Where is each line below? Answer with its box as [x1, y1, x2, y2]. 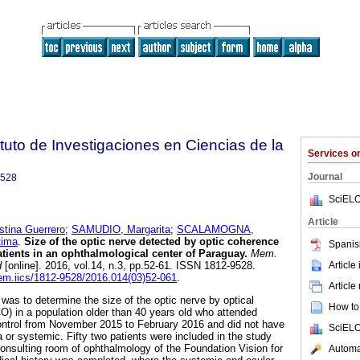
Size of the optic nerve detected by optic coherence [21, 235, 279, 248]
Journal [308, 171, 342, 182]
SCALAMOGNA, [177, 223, 254, 236]
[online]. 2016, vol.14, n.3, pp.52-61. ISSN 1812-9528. [2, 260, 259, 272]
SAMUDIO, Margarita [72, 223, 170, 236]
